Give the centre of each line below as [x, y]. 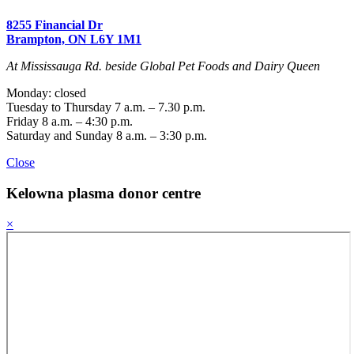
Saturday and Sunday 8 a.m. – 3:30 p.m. [107, 136]
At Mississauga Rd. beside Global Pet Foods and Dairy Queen [163, 66]
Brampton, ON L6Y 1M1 [74, 40]
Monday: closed [46, 93]
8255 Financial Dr [55, 25]
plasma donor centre [132, 193]
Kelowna [35, 193]
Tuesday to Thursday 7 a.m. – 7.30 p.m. [106, 107]
